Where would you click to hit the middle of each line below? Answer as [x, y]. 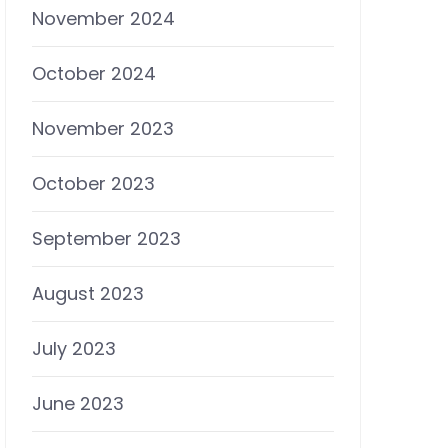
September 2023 [106, 239]
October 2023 [93, 184]
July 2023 [74, 349]
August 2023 [88, 294]
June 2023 [78, 404]
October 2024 [94, 74]
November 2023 [103, 129]
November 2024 [103, 19]
